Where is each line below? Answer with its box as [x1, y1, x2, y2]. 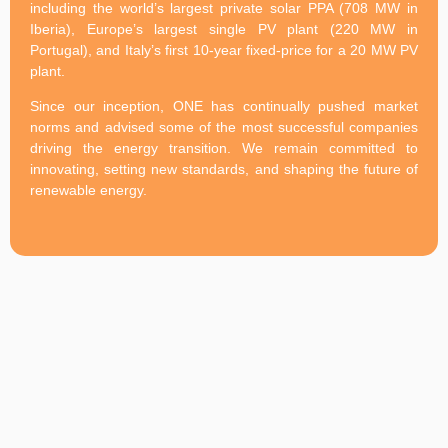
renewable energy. [30, 182, 147, 199]
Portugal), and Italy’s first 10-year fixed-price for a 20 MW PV [30, 41, 418, 58]
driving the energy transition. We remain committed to [30, 140, 418, 157]
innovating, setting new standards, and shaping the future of [30, 161, 418, 178]
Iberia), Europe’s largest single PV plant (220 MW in [30, 20, 418, 37]
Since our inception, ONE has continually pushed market [30, 98, 418, 115]
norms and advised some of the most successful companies [30, 119, 418, 136]
